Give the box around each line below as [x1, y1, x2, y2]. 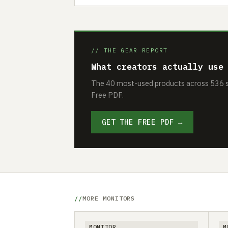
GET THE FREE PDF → [102, 117, 183, 127]
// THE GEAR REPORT [91, 46, 168, 54]
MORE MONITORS [82, 194, 135, 202]
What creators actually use [91, 61, 223, 72]
